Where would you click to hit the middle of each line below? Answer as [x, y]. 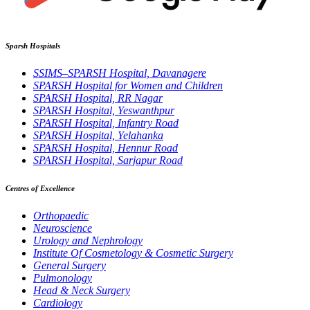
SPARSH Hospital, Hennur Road [106, 148]
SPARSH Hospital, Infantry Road [106, 123]
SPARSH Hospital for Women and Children [128, 86]
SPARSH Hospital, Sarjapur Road [108, 161]
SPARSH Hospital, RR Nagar [98, 98]
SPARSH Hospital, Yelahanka [98, 136]
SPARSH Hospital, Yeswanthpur [104, 111]
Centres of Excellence [40, 189]
